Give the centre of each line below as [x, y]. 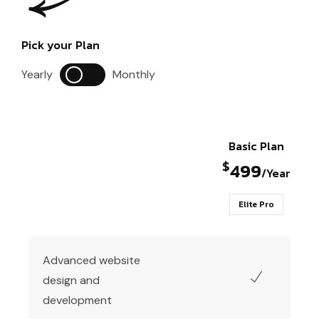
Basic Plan [256, 146]
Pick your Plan [61, 45]
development [77, 300]
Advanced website [91, 261]
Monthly [134, 75]
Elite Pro [256, 205]
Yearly [37, 75]
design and [71, 281]
